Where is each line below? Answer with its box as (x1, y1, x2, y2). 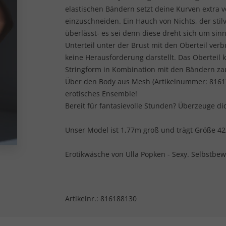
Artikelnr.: (65, 194, 100, 203)
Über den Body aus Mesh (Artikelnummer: (65, 77, 209, 86)
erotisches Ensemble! (65, 89, 139, 98)
